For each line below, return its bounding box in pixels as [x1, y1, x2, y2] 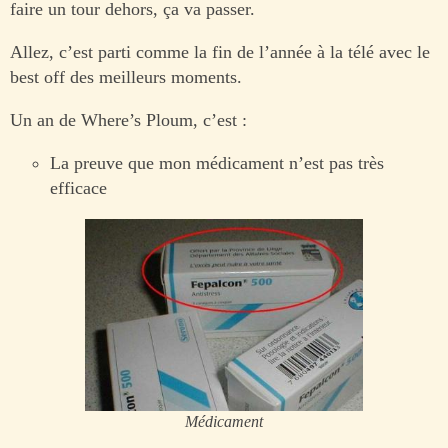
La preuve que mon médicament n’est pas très [50, 152, 384, 173]
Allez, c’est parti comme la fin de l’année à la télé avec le [10, 41, 430, 62]
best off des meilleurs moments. [10, 66, 242, 87]
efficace [50, 177, 107, 198]
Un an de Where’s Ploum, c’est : [10, 109, 247, 130]
